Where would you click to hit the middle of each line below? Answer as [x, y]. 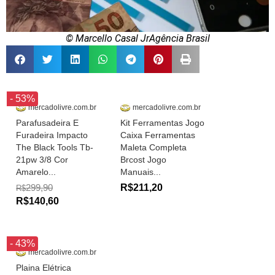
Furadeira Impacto [52, 135]
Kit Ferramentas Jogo [162, 123]
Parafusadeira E [47, 123]
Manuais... [141, 172]
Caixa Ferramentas [158, 135]
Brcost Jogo [143, 160]
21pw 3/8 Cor [42, 160]
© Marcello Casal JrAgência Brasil [137, 38]
